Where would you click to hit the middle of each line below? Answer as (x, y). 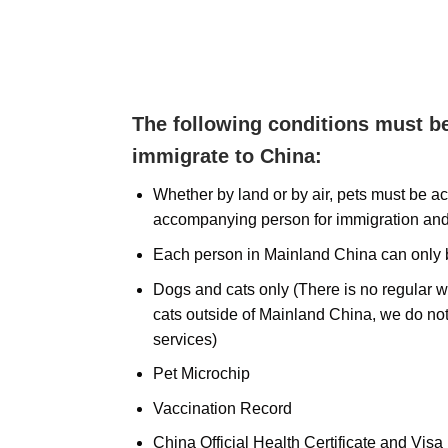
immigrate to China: (227, 156)
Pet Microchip (202, 374)
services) (185, 339)
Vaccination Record (223, 408)
